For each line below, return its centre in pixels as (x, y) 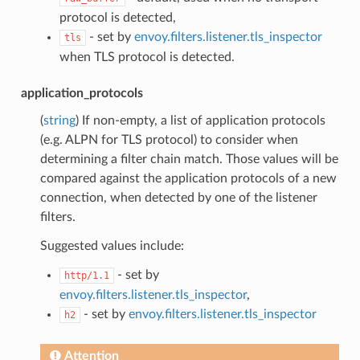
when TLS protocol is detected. (147, 57)
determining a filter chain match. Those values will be (189, 159)
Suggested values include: (112, 245)
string (59, 120)
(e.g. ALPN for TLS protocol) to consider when (169, 139)
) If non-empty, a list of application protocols (200, 120)
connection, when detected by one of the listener (178, 197)
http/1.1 (86, 275)
